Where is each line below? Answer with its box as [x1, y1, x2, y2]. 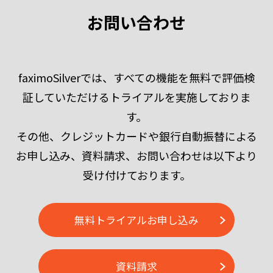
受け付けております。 [82, 167, 191, 183]
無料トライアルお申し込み [74, 212, 199, 227]
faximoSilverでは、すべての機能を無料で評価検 [18, 69, 255, 85]
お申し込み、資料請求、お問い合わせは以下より [16, 147, 257, 163]
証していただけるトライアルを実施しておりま [22, 89, 251, 105]
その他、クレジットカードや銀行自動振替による [16, 128, 257, 144]
